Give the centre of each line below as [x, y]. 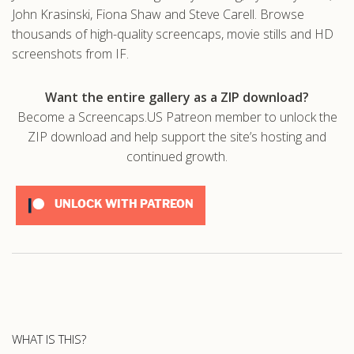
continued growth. [177, 156]
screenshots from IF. [70, 53]
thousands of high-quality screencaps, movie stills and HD [173, 34]
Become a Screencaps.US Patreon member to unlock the [177, 117]
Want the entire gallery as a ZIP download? [177, 97]
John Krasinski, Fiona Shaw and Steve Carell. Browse [158, 14]
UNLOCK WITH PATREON [122, 204]
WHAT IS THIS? [49, 339]
